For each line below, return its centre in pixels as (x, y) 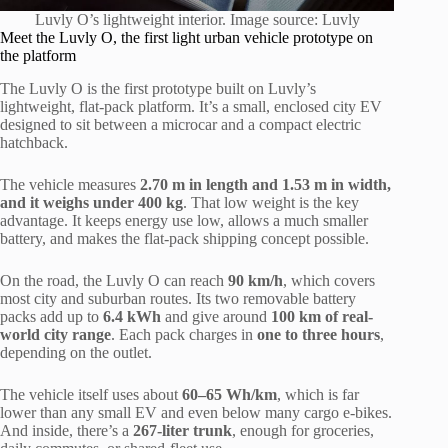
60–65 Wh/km (229, 394)
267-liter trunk (182, 430)
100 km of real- (322, 316)
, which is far (318, 394)
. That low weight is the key (271, 202)
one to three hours (318, 334)
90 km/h (255, 280)
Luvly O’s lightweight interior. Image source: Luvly (197, 19)
